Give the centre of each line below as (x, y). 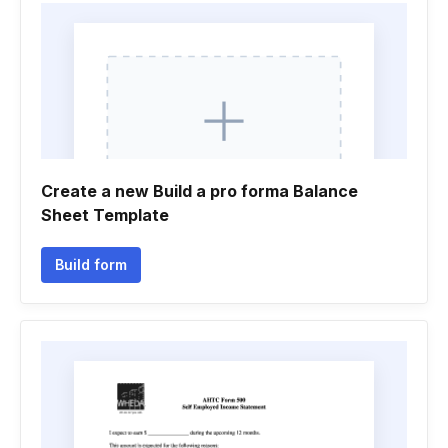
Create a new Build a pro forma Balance (199, 191)
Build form (91, 264)
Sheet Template (105, 215)
